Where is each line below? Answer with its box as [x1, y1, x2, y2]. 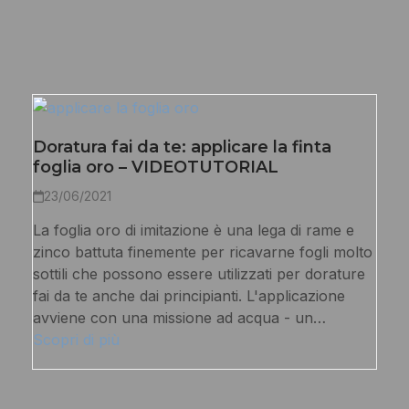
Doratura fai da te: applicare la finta [32, 136, 331, 157]
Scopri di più [32, 330, 120, 349]
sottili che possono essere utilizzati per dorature [32, 264, 365, 283]
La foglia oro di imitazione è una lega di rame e [32, 220, 354, 239]
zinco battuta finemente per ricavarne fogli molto [32, 242, 372, 261]
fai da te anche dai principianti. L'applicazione [32, 286, 345, 305]
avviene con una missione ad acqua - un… [32, 308, 326, 327]
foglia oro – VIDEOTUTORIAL [32, 156, 278, 177]
